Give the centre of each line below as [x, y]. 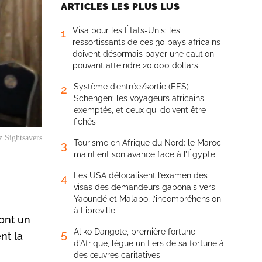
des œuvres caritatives [117, 255]
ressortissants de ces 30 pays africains [146, 42]
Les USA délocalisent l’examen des [141, 175]
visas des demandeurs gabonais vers [144, 187]
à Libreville [94, 211]
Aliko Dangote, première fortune [135, 232]
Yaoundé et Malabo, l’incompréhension [147, 199]
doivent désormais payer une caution [143, 54]
